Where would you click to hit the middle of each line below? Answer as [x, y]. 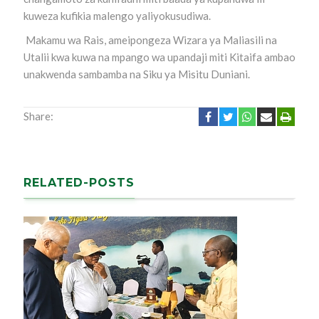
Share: [38, 116]
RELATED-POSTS [79, 183]
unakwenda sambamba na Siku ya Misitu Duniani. [136, 74]
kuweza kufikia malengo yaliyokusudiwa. [117, 16]
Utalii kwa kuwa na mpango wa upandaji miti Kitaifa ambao [159, 57]
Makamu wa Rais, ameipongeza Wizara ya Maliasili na [150, 40]
